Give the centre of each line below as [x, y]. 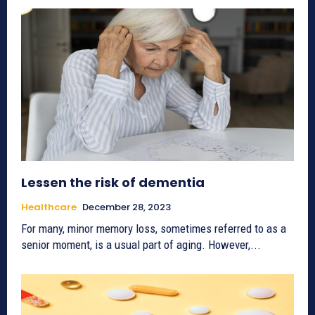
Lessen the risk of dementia [116, 183]
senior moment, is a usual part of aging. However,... [141, 245]
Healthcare [49, 207]
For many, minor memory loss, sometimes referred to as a [154, 229]
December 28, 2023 [127, 207]
